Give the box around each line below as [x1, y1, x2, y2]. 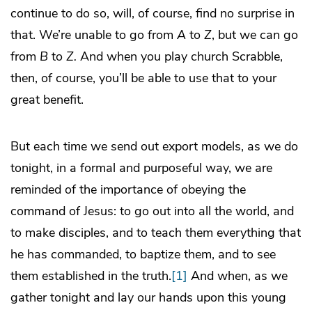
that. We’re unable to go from [10, 26, 177, 44]
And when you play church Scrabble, [77, 48, 283, 65]
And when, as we [187, 267, 288, 285]
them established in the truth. [10, 267, 171, 285]
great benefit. [10, 91, 84, 109]
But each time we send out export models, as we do [10, 138, 298, 155]
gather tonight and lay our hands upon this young [10, 289, 286, 306]
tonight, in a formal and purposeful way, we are [10, 159, 272, 177]
